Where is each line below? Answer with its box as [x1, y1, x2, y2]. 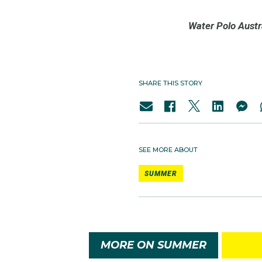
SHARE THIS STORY [139, 78, 202, 87]
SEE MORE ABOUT [139, 145, 198, 154]
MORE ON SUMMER [101, 238, 206, 251]
